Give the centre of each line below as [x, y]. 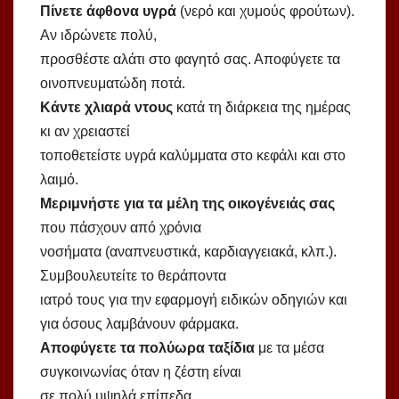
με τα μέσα [289, 348]
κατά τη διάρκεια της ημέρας [262, 108]
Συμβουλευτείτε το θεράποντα [133, 276]
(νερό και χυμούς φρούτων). [265, 12]
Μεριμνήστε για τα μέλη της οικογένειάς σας [187, 204]
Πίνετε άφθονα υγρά [108, 12]
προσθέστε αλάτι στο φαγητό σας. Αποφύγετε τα [190, 60]
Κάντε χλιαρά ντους [106, 108]
